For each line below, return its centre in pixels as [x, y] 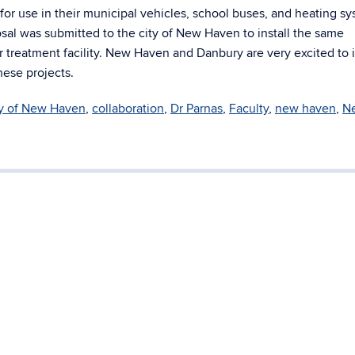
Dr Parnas [197, 109]
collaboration [128, 109]
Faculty [249, 109]
